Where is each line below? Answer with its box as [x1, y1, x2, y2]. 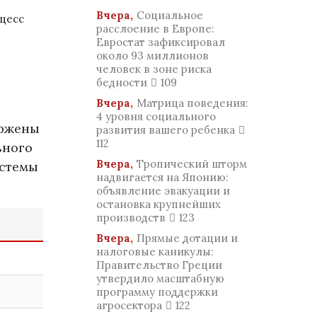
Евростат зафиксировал [96, 35, 225, 49]
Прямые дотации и [137, 231, 238, 245]
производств [96, 211, 166, 224]
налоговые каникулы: [96, 245, 214, 258]
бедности [96, 76, 147, 89]
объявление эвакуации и [96, 184, 230, 197]
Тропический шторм [137, 157, 247, 171]
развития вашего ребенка [96, 123, 235, 137]
